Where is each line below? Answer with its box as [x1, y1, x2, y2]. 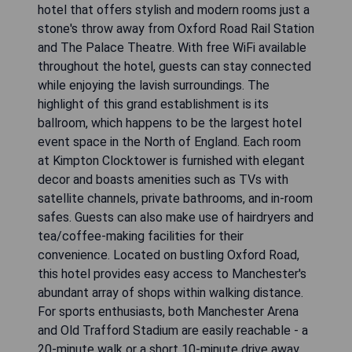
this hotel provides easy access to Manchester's [38, 266, 306, 282]
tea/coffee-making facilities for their [38, 229, 244, 244]
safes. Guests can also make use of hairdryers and [38, 210, 313, 225]
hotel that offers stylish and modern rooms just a [38, 2, 310, 18]
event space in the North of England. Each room [38, 134, 301, 150]
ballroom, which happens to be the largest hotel [38, 115, 302, 131]
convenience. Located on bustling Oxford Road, [38, 247, 299, 263]
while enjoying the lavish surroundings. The [38, 78, 269, 93]
